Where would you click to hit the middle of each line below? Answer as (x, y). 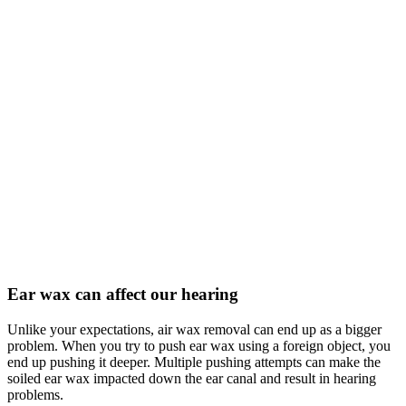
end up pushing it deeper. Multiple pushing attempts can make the (194, 362)
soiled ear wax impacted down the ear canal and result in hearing (192, 378)
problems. (35, 394)
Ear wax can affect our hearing (123, 295)
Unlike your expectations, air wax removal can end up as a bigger (194, 329)
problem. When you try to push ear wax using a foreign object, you (199, 345)
